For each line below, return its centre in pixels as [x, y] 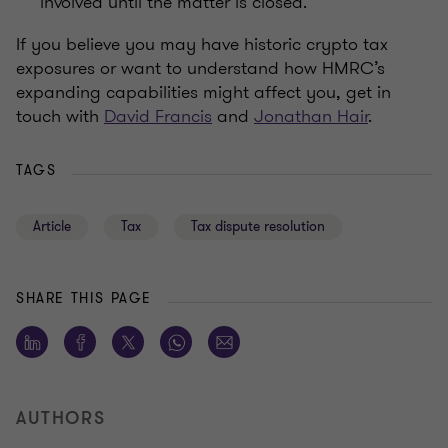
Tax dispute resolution [258, 227]
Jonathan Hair [311, 116]
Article [52, 227]
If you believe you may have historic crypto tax [202, 44]
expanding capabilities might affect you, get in [203, 92]
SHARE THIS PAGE [84, 299]
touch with [60, 116]
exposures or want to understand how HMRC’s [200, 68]
